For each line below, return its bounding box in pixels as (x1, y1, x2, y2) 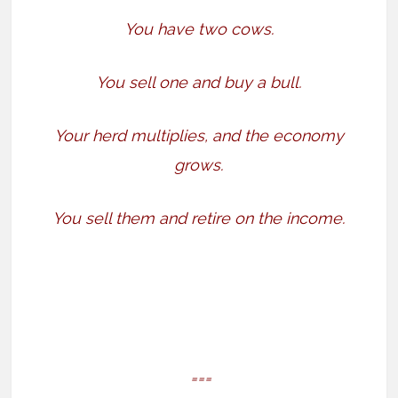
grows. (174, 155, 224, 175)
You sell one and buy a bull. (96, 73, 302, 92)
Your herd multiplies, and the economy (53, 126, 344, 146)
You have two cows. (123, 20, 274, 39)
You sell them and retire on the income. (52, 209, 346, 228)
